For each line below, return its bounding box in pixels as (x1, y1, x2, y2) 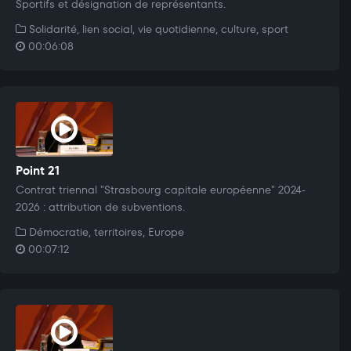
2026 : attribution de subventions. (16, 198, 185, 215)
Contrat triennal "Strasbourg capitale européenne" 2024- (16, 181, 306, 197)
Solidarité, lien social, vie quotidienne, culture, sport (26, 20, 288, 37)
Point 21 (16, 161, 60, 179)
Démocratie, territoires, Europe (26, 223, 184, 240)
